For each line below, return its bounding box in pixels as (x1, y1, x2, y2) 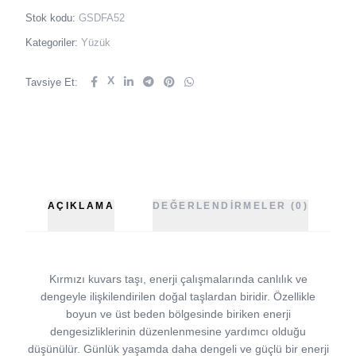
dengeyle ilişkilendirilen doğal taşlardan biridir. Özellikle (41, 290, 315, 303)
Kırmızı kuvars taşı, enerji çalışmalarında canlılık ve (48, 273, 308, 285)
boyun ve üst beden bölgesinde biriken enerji (65, 308, 291, 320)
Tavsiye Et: (25, 75, 78, 88)
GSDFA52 (79, 12, 125, 24)
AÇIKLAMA (47, 200, 115, 211)
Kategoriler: (25, 37, 81, 48)
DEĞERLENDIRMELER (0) (153, 200, 309, 211)
